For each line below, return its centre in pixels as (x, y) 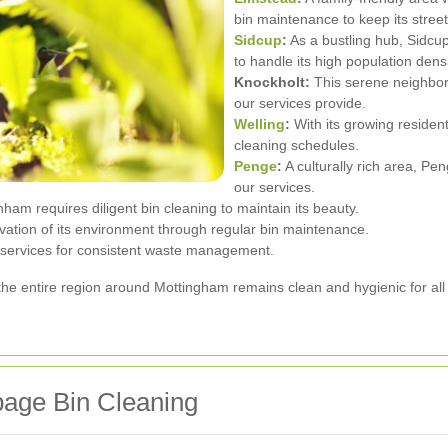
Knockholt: (272, 81)
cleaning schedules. (296, 144)
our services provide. (300, 102)
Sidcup (258, 39)
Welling (259, 123)
